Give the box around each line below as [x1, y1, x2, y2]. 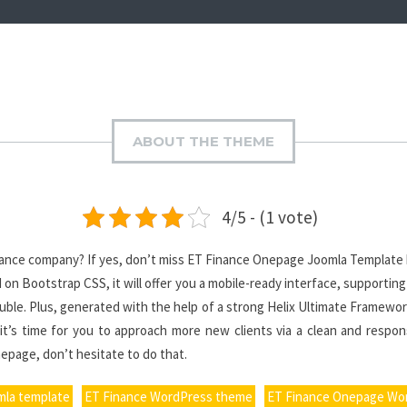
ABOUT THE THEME [133, 133, 274, 150]
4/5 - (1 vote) [221, 206, 318, 228]
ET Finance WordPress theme [84, 387, 253, 405]
